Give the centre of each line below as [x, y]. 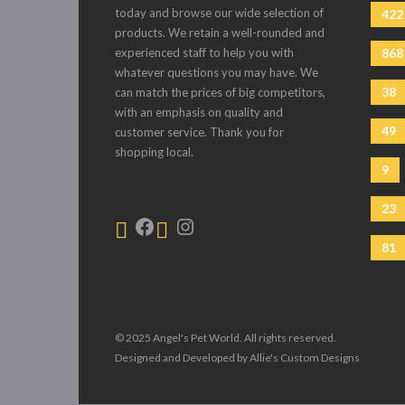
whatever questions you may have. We [217, 73]
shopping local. [154, 152]
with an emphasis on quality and [199, 113]
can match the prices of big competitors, [220, 93]
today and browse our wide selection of [219, 13]
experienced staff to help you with [204, 53]
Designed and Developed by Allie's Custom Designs [237, 358]
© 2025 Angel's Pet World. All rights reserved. [226, 338]
